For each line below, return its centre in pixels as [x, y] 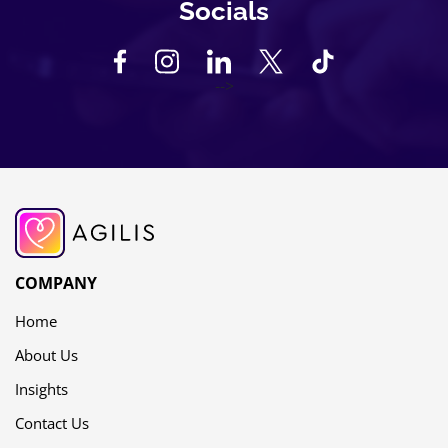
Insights [41, 389]
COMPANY [56, 283]
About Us [46, 355]
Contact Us [52, 423]
